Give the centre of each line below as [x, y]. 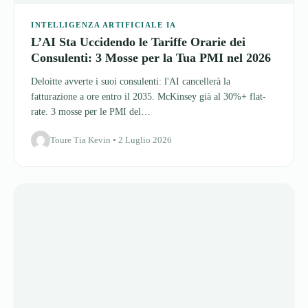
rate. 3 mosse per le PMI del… [91, 52]
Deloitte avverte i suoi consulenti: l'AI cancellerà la [131, 22]
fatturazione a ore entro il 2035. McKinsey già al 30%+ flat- [148, 37]
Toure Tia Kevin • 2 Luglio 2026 [111, 80]
